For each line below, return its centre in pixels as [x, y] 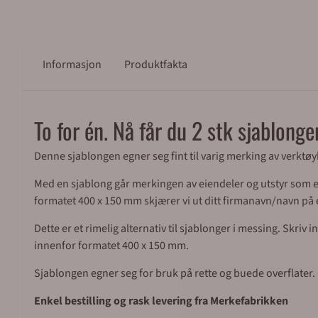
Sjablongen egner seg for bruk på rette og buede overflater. [175, 273]
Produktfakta [156, 65]
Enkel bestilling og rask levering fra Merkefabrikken [161, 301]
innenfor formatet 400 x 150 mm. [111, 246]
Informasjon [72, 65]
